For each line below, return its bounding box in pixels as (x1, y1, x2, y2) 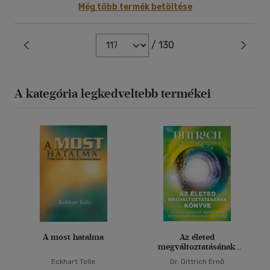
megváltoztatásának (158, 242, 236, 252)
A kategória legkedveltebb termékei (14, 86, 211, 101)
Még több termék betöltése (78, 2, 192, 12)
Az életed (179, 232, 215, 242)
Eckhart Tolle (51, 257, 95, 266)
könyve (183, 251, 211, 262)
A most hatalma (43, 232, 104, 242)
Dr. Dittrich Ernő (169, 257, 224, 266)
